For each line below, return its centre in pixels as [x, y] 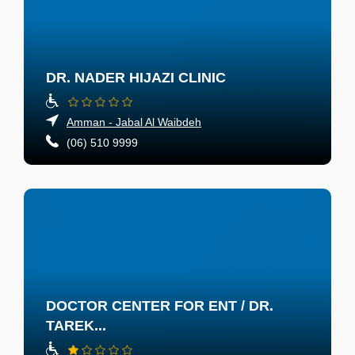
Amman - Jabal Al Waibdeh [134, 122]
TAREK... [76, 325]
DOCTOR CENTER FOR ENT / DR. [160, 305]
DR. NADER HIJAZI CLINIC [136, 78]
